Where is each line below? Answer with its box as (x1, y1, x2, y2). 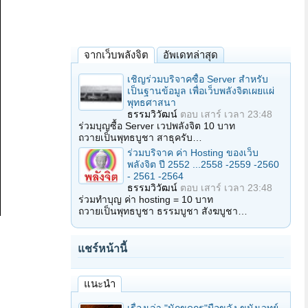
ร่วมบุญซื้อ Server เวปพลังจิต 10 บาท (78, 120, 235, 131)
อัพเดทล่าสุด (163, 49, 218, 60)
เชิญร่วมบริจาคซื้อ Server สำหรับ (127, 74, 268, 85)
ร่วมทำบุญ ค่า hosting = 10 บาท (78, 194, 213, 205)
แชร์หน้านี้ (78, 243, 127, 254)
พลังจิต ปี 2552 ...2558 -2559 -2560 (127, 159, 279, 170)
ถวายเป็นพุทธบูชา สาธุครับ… (78, 132, 202, 143)
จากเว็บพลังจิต (84, 49, 148, 60)
